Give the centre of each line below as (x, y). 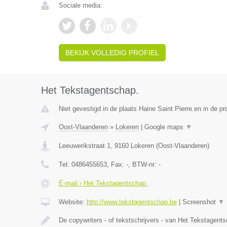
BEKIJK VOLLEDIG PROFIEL (112, 53)
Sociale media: (80, 5)
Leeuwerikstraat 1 (84, 146)
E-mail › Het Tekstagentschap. (103, 183)
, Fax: (116, 164)
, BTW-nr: (143, 164)
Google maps (165, 127)
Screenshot (200, 202)
